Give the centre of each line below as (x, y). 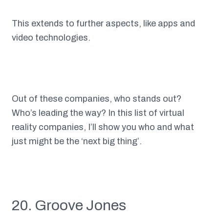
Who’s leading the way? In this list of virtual (98, 113)
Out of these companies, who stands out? (97, 99)
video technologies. (51, 38)
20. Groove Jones (69, 206)
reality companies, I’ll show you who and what (103, 127)
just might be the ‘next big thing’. (77, 142)
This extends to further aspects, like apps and (103, 24)
